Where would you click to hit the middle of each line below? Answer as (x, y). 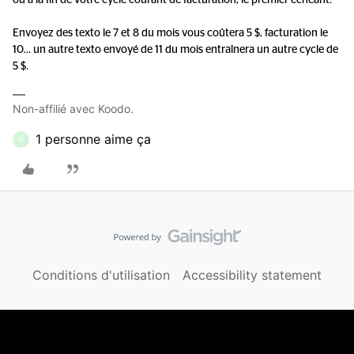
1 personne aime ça (93, 139)
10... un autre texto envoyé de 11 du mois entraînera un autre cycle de (175, 50)
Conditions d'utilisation (101, 275)
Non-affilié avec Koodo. (73, 109)
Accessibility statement (252, 275)
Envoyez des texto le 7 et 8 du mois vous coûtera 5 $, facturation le (170, 33)
